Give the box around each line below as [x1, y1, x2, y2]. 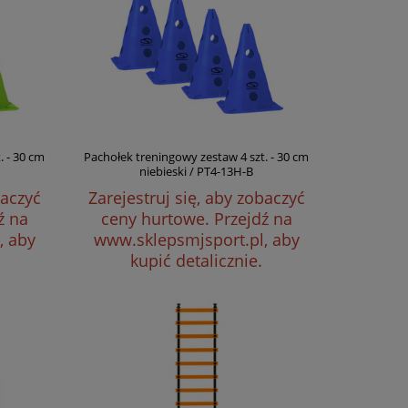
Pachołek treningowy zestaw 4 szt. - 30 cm [84, 148, 310, 165]
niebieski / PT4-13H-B [139, 163, 254, 179]
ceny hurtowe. [100, 208, 214, 229]
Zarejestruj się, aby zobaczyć [87, 187, 305, 209]
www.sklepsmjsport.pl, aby [93, 229, 300, 250]
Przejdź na [213, 208, 292, 229]
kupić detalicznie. [130, 250, 263, 271]
